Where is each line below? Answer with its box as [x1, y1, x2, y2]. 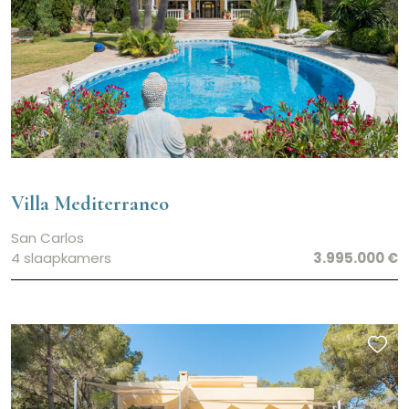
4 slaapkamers [11, 248, 111, 268]
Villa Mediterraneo [11, 191, 169, 216]
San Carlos [11, 228, 84, 248]
